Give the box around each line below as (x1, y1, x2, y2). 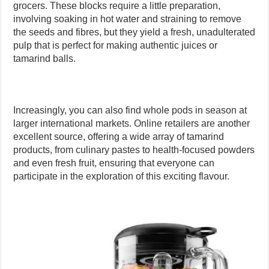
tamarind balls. (13, 53, 76, 64)
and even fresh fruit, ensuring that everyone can (13, 158, 215, 169)
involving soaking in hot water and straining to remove (13, 14, 242, 25)
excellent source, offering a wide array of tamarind (13, 131, 225, 142)
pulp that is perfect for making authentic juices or (13, 40, 218, 51)
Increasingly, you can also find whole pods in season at (13, 105, 247, 116)
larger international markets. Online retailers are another (13, 118, 250, 129)
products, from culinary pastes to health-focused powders (13, 145, 255, 156)
